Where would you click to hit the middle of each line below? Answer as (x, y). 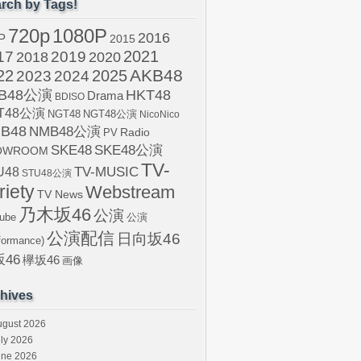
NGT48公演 (110, 114)
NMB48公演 (65, 132)
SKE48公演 (129, 150)
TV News (60, 194)
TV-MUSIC (106, 172)
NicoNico (160, 114)
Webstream (130, 192)
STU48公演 (47, 173)
